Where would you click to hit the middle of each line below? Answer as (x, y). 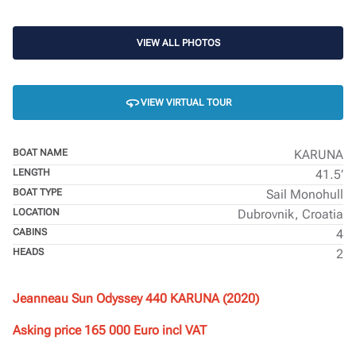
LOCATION (36, 212)
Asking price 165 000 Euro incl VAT (110, 330)
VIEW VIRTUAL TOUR (186, 103)
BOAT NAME (40, 153)
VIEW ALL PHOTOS (178, 43)
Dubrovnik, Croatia (290, 214)
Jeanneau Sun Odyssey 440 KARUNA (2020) (136, 298)
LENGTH (31, 172)
